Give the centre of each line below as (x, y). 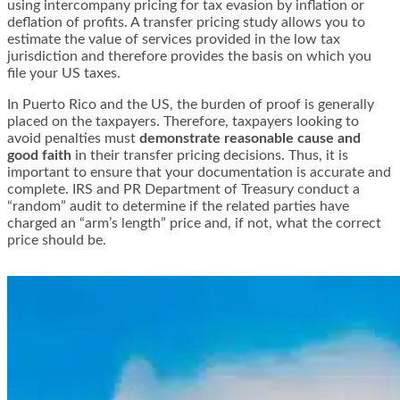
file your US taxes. (64, 73)
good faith (39, 155)
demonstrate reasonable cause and (250, 138)
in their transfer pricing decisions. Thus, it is (210, 155)
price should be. (57, 240)
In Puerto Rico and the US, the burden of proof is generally (191, 104)
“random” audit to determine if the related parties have (178, 206)
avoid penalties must (73, 138)
